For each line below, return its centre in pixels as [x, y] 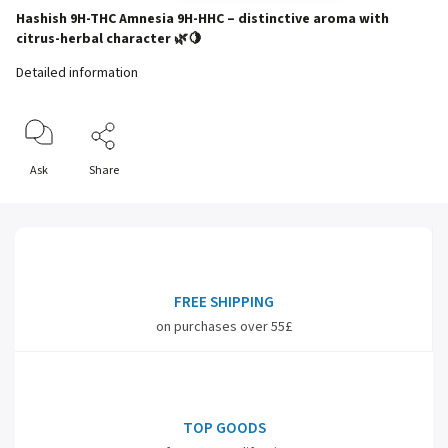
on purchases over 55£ [223, 327]
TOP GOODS [224, 428]
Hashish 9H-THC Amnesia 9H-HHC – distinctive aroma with [202, 19]
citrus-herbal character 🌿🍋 [109, 39]
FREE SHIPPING [223, 302]
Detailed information [77, 73]
